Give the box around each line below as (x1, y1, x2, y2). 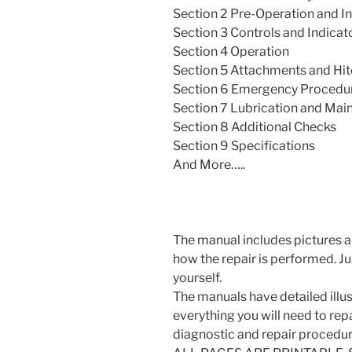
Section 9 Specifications (173, 138, 315, 154)
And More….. (173, 157, 245, 173)
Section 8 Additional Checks (173, 119, 336, 135)
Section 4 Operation (173, 44, 289, 60)
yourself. (173, 270, 222, 286)
